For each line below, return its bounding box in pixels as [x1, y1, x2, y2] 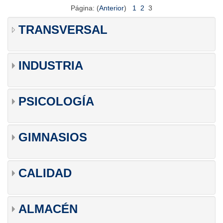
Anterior [99, 4, 124, 12]
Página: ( [71, 4, 99, 12]
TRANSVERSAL [18, 23, 108, 37]
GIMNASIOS [18, 130, 87, 144]
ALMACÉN [18, 202, 78, 216]
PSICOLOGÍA [18, 95, 94, 109]
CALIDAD [18, 166, 72, 180]
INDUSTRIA [18, 59, 83, 73]
